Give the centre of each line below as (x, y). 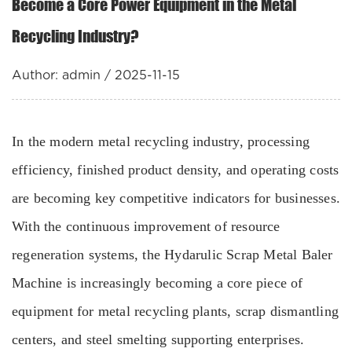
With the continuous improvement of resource (146, 226)
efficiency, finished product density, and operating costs (176, 170)
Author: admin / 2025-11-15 (96, 75)
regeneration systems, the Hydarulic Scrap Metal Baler (172, 255)
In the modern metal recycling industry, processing (161, 141)
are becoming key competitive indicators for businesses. (176, 198)
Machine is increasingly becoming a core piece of (158, 283)
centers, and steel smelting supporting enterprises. (158, 339)
